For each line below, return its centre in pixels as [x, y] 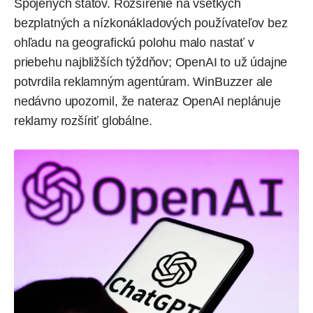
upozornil [89, 102]
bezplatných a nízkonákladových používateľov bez [151, 23]
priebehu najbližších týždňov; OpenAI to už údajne [151, 63]
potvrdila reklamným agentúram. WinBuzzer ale [144, 82]
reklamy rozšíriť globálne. [83, 121]
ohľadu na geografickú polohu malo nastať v [134, 43]
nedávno [39, 102]
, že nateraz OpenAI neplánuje [197, 102]
